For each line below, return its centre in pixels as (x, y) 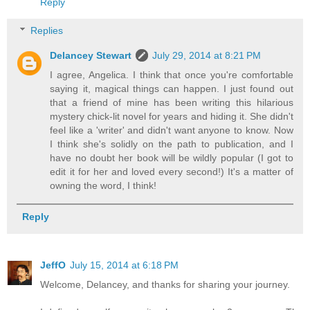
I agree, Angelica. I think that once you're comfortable (172, 75)
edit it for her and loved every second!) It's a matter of (172, 172)
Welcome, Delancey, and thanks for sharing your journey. (165, 285)
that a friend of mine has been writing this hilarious (172, 103)
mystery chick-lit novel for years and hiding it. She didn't (172, 117)
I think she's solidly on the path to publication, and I (172, 144)
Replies (47, 31)
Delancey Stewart (91, 56)
